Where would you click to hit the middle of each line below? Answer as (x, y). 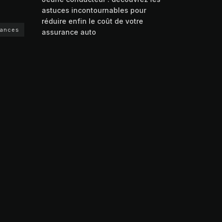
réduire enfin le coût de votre (92, 21)
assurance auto (69, 32)
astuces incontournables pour (94, 10)
